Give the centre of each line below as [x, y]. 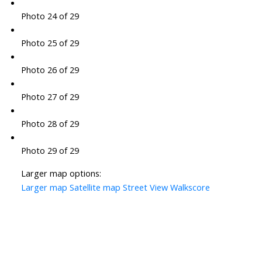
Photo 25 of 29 [50, 43]
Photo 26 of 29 [50, 70]
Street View [145, 187]
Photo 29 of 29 [50, 151]
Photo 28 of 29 [50, 124]
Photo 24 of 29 [50, 16]
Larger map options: [61, 173]
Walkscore [190, 187]
